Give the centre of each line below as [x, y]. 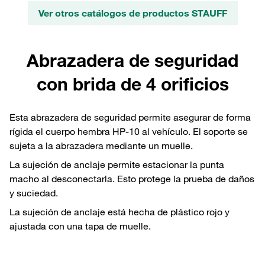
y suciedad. [34, 193]
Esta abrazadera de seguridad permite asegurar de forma [130, 117]
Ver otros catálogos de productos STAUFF [132, 13]
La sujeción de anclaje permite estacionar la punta [117, 164]
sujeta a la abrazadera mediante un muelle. [101, 145]
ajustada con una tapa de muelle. [80, 226]
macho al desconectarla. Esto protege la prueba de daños [132, 178]
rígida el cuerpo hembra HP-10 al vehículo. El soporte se [129, 131]
